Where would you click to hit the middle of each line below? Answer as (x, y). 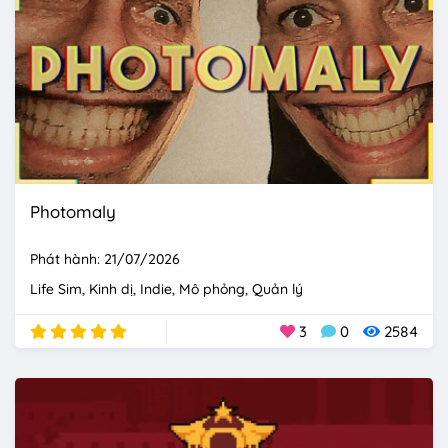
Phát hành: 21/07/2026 (105, 258)
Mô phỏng (212, 288)
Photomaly (73, 211)
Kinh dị (111, 288)
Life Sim (56, 288)
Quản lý (277, 288)
